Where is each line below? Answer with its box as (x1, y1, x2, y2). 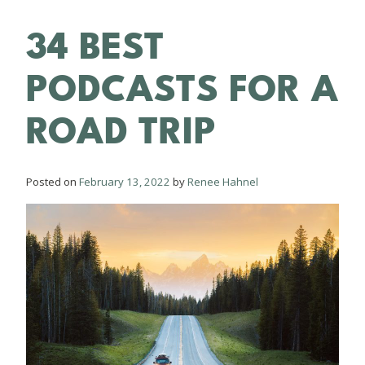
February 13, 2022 (79, 174, 170, 189)
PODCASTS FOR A (26, 69, 339, 109)
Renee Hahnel (187, 174, 258, 189)
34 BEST (26, 27, 165, 67)
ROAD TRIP (26, 112, 216, 152)
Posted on (26, 174, 79, 189)
